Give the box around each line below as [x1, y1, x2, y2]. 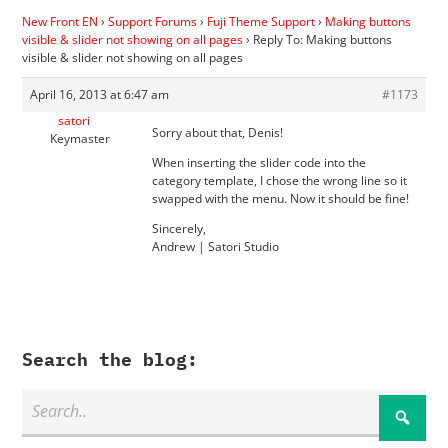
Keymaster [49, 129, 110, 147]
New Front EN [22, 12, 99, 30]
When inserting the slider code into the [152, 153, 367, 171]
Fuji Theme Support [207, 12, 316, 30]
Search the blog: [22, 347, 199, 371]
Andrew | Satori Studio [152, 237, 280, 255]
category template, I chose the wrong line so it [152, 171, 408, 189]
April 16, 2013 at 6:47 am [30, 85, 170, 103]
